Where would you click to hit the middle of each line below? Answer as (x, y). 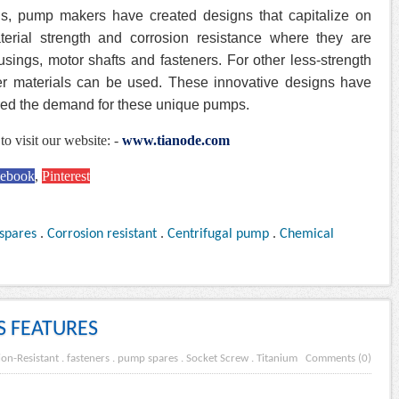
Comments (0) (338, 359)
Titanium (277, 359)
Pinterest (66, 176)
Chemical (307, 235)
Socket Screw (217, 359)
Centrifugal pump (218, 235)
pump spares (148, 359)
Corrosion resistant (102, 235)
